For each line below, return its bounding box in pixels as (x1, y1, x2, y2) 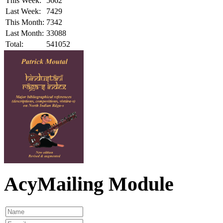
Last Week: (5, 6, 41, 15)
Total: (5, 39, 23, 48)
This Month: (5, 17, 44, 26)
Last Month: (5, 28, 44, 37)
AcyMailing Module (4, 173, 174, 196)
